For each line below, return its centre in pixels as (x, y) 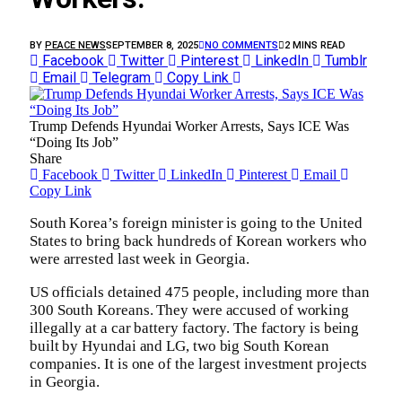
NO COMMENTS (241, 45)
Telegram (122, 77)
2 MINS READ (315, 45)
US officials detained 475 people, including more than (200, 292)
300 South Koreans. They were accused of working (190, 310)
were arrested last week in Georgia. (140, 258)
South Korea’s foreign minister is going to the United (196, 223)
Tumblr (346, 60)
